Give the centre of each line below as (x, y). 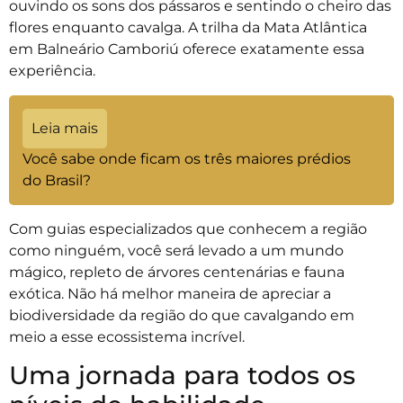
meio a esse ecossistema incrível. (127, 336)
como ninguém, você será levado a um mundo (176, 250)
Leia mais (65, 128)
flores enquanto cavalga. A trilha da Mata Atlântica (188, 27)
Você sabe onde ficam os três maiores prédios (187, 158)
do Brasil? (57, 180)
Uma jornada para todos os (182, 375)
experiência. (54, 70)
